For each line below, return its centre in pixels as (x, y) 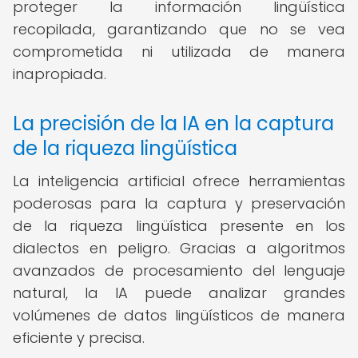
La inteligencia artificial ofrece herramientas (179, 181)
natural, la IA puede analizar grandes (179, 293)
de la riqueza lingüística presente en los (179, 226)
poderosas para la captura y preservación (179, 203)
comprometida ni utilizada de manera (179, 52)
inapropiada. (60, 74)
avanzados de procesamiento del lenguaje (179, 270)
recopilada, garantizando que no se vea (179, 29)
